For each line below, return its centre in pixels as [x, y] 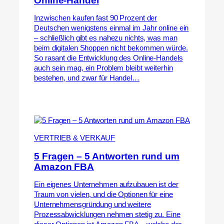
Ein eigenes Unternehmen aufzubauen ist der [106, 185]
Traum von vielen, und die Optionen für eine [103, 195]
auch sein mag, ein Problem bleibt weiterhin [103, 68]
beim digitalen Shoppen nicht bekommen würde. [111, 48]
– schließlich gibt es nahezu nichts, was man [106, 38]
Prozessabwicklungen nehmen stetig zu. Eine [107, 215]
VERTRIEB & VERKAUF [75, 138]
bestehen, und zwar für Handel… [87, 78]
